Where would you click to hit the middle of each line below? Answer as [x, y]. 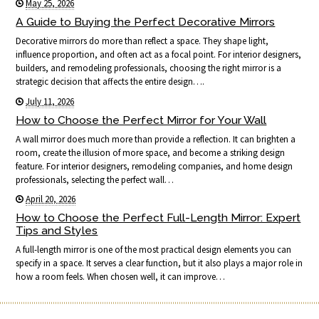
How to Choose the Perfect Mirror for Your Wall [141, 120]
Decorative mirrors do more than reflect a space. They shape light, [142, 41]
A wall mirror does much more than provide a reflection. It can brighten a [156, 139]
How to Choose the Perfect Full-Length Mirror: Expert [158, 217]
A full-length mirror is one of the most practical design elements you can [154, 249]
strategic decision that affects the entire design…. [110, 82]
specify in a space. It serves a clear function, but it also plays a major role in [159, 263]
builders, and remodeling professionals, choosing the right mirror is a [149, 68]
